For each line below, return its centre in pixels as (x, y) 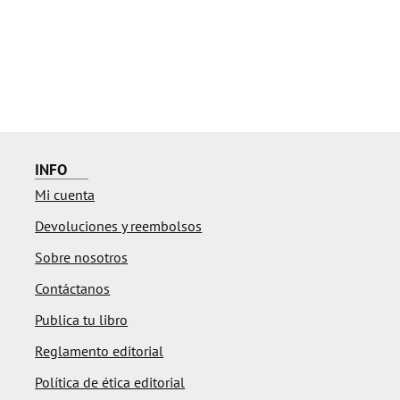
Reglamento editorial (100, 351)
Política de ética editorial (110, 383)
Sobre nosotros (82, 258)
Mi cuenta (65, 195)
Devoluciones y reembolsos (119, 226)
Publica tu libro (82, 320)
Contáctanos (73, 289)
